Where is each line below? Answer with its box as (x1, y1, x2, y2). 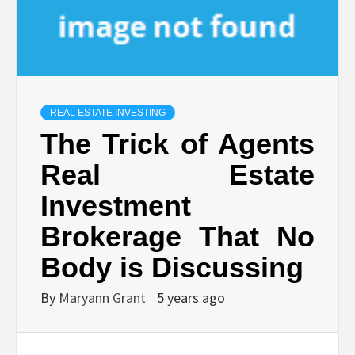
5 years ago (157, 288, 225, 307)
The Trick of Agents (40, 128, 315, 161)
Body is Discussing (40, 251, 303, 284)
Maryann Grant (59, 288, 149, 307)
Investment (40, 189, 191, 223)
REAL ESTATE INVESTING (50, 107, 166, 119)
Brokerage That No (40, 220, 315, 254)
